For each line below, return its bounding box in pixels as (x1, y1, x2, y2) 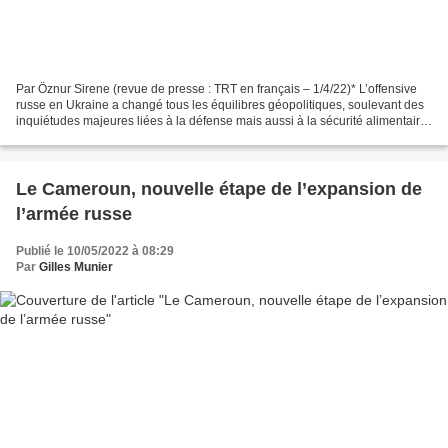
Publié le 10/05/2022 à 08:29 (16, 243, 174, 258)
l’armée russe (16, 203, 132, 224)
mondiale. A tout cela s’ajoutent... (16, 129, 195, 144)
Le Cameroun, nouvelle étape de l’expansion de (16, 178, 422, 199)
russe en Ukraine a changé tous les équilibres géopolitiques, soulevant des (16, 97, 424, 112)
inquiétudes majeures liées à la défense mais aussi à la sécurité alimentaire (16, 113, 427, 128)
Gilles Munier (39, 259, 113, 274)
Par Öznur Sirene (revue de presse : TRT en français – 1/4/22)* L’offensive (16, 81, 417, 96)
